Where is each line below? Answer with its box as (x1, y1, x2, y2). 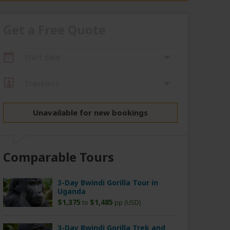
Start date (24, 52, 61, 63)
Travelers (24, 78, 59, 89)
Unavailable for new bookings (33, 107, 148, 118)
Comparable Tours (3, 148, 114, 166)
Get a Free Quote (3, 21, 106, 39)
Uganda (57, 186, 86, 197)
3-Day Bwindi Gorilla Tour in (57, 178, 158, 188)
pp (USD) (113, 198, 141, 207)
